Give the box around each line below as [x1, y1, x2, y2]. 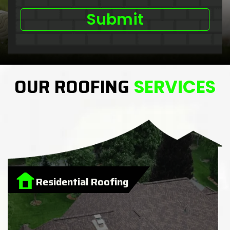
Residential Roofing [36, 174, 128, 190]
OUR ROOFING [14, 73, 134, 101]
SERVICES [134, 74, 216, 100]
